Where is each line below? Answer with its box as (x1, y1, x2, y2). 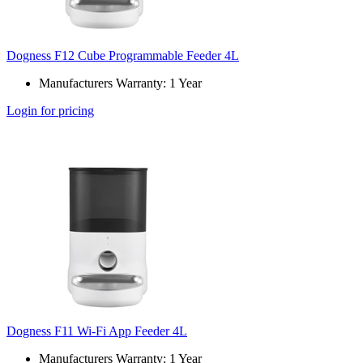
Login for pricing (6, 104, 94, 118)
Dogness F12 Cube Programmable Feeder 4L (6, 49, 239, 63)
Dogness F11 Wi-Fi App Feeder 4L (6, 324, 187, 339)
